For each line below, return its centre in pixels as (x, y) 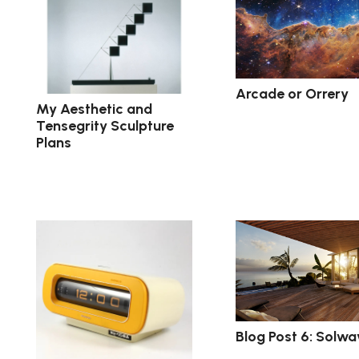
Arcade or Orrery (292, 94)
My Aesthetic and (94, 109)
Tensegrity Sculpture (105, 125)
